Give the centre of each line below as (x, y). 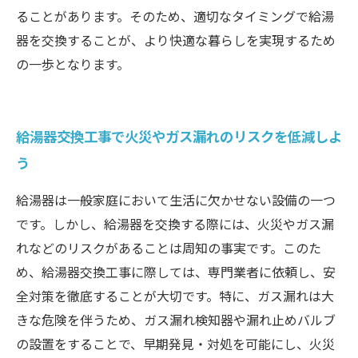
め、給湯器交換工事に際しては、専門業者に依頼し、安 (176, 272)
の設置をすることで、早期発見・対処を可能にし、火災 (175, 344)
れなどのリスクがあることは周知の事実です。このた (169, 248)
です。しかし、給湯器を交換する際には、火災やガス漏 (175, 224)
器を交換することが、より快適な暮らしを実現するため (176, 40)
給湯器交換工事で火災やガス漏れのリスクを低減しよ (179, 136)
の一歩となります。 (73, 64)
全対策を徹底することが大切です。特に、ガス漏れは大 (175, 296)
